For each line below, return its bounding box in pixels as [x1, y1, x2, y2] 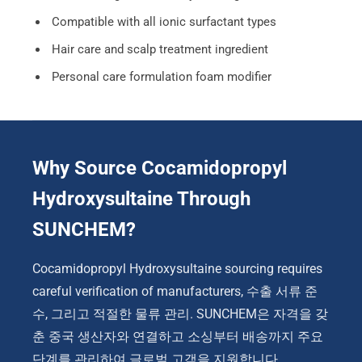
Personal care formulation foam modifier [52, 69, 271, 85]
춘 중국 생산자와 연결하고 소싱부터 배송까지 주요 [32, 329, 323, 345]
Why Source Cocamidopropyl [32, 157, 287, 180]
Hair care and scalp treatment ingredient [52, 42, 268, 57]
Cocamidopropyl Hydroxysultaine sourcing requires [32, 261, 322, 277]
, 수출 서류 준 [241, 284, 318, 300]
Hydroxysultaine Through [32, 187, 250, 211]
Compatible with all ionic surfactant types [52, 15, 276, 30]
